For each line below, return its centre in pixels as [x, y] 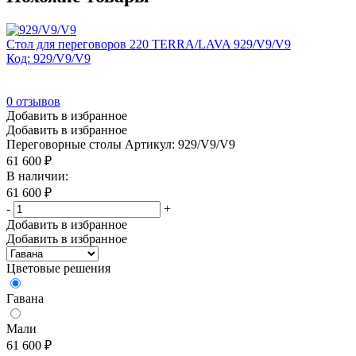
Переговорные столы [64, 144]
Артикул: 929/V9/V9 [180, 144]
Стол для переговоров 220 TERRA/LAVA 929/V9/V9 [149, 44]
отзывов [37, 101]
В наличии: [37, 176]
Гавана [25, 298]
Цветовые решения [58, 268]
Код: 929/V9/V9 [48, 58]
